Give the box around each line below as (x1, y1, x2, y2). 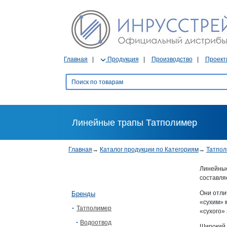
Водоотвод (80, 219, 111, 226)
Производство (151, 56, 193, 63)
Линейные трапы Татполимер (71, 117, 197, 128)
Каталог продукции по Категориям (100, 146, 199, 153)
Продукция (107, 56, 139, 63)
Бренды (71, 190, 95, 198)
